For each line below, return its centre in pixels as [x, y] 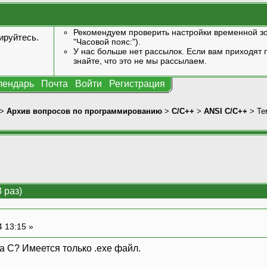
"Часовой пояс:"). [107, 42]
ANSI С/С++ [226, 111]
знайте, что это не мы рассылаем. [140, 61]
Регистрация [137, 84]
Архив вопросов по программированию [84, 111]
